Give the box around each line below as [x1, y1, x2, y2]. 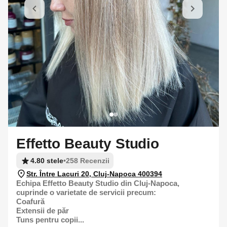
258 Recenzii [66, 156, 109, 165]
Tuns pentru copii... [16, 215, 84, 224]
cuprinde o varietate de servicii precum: [16, 187, 156, 197]
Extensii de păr [16, 206, 69, 215]
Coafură [16, 197, 45, 206]
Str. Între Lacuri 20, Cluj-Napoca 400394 [26, 169, 162, 178]
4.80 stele [30, 156, 63, 165]
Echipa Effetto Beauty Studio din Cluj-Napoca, [16, 178, 179, 187]
